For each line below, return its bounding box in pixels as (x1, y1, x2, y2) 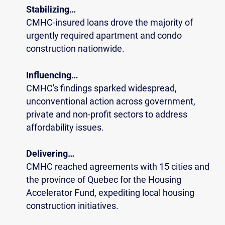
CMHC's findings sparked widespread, (26, 83, 177, 93)
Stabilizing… (26, 5, 76, 15)
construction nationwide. (26, 44, 125, 54)
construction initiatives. (26, 201, 119, 211)
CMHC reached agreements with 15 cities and (26, 162, 209, 172)
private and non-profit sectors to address (26, 109, 187, 120)
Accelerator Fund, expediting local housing (26, 188, 194, 198)
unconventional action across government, (26, 96, 195, 106)
